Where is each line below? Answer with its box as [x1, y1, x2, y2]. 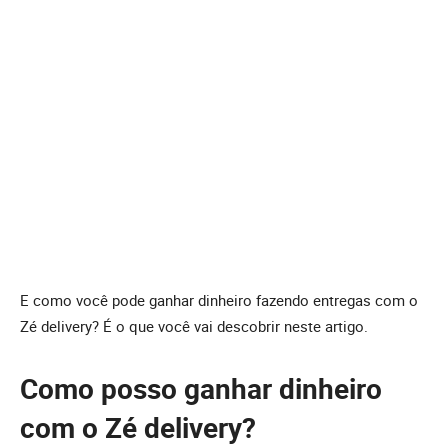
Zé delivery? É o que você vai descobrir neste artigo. [20, 316, 368, 337]
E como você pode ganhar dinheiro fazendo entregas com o [20, 290, 418, 311]
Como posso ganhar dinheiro [20, 369, 382, 408]
